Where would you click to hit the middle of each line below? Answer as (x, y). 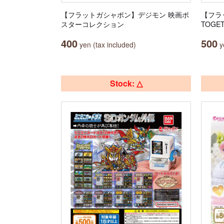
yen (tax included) (107, 44)
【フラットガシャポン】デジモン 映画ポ (125, 14)
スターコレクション (92, 24)
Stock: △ (126, 83)
